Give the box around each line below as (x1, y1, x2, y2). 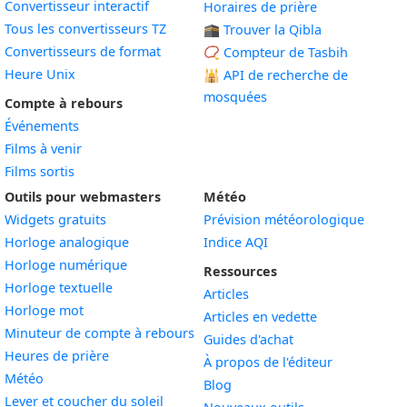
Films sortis (5, 163, 74, 180)
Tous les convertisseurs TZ (5, 20, 166, 37)
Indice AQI (203, 233, 268, 251)
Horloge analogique (5, 233, 129, 251)
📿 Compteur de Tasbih (203, 44, 348, 61)
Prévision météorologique (203, 211, 364, 228)
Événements (5, 117, 79, 134)
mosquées (203, 88, 267, 105)
